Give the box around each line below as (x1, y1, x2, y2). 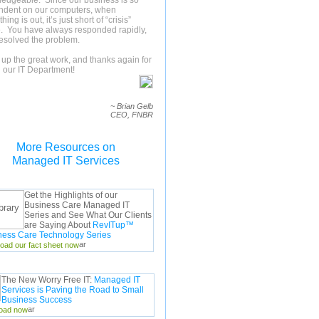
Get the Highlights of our (23, 190, 120, 200)
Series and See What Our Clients (23, 210, 152, 220)
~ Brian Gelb (110, 102, 153, 110)
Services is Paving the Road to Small (1, 285, 144, 295)
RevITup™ (92, 220, 134, 230)
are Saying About (23, 220, 90, 230)
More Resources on (16, 141, 115, 153)
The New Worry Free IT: (1, 275, 94, 285)
